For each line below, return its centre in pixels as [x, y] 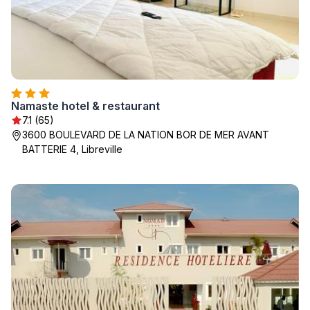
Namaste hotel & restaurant [85, 106]
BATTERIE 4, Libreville [72, 149]
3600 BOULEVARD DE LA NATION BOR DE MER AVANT [146, 135]
